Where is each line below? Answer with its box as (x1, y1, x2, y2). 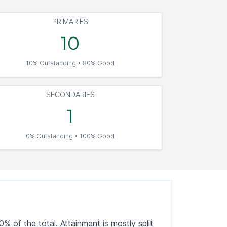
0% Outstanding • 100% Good (26, 132, 115, 140)
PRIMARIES (52, 17, 89, 26)
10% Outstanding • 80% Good (26, 59, 115, 67)
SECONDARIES (46, 90, 95, 99)
